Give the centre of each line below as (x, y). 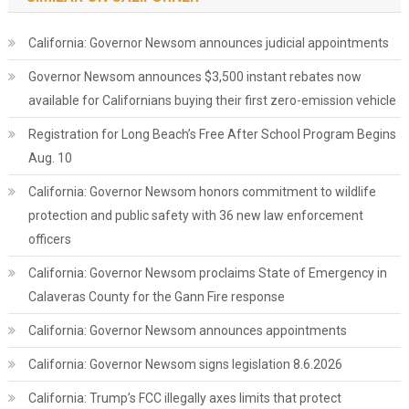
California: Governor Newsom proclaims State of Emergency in (207, 273)
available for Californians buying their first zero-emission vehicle (212, 100)
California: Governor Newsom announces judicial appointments (208, 43)
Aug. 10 (50, 158)
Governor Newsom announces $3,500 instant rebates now (194, 77)
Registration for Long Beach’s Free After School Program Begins (212, 134)
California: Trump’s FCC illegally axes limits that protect (184, 398)
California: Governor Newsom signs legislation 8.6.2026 (185, 364)
